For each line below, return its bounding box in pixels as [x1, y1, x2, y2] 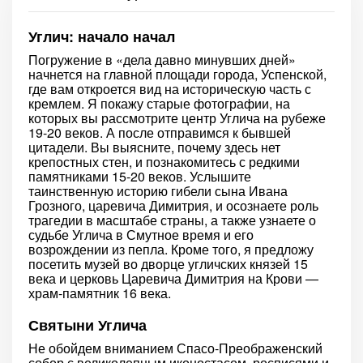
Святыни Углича [28, 314, 147, 335]
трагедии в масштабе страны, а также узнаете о [28, 211, 316, 229]
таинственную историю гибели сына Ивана [28, 181, 288, 200]
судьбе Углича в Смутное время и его [28, 225, 254, 244]
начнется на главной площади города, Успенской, [28, 65, 327, 83]
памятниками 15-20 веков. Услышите [28, 167, 251, 186]
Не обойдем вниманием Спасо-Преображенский [28, 339, 322, 357]
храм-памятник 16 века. [28, 284, 171, 302]
